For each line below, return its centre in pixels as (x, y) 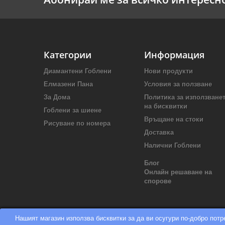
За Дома (57, 97)
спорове (158, 181)
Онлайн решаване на (178, 172)
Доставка (159, 133)
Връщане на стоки (174, 120)
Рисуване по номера (77, 124)
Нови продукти (168, 71)
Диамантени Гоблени (78, 71)
